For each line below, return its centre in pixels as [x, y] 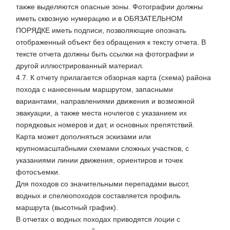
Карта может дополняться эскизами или [83, 137]
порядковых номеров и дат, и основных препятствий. [105, 125]
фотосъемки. [38, 172]
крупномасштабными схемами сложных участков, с [102, 149]
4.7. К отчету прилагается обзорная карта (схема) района [113, 78]
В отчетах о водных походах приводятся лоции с [98, 219]
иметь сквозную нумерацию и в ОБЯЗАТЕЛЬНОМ [99, 19]
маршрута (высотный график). [67, 208]
